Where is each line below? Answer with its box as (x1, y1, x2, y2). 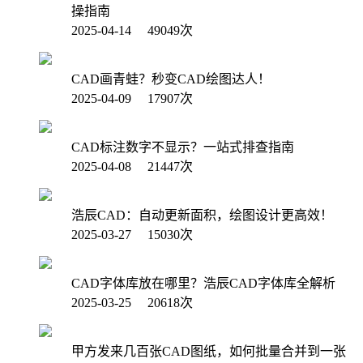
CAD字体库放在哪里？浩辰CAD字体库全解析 (71, 275, 335, 290)
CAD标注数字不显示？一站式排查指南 (71, 139, 294, 154)
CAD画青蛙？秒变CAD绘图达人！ (71, 71, 271, 86)
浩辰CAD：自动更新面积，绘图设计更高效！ (71, 207, 333, 222)
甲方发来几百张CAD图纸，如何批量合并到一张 (71, 344, 346, 358)
